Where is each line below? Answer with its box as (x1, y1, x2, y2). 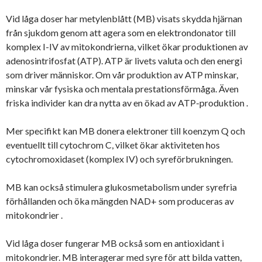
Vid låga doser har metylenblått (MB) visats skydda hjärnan (6, 12, 242, 24)
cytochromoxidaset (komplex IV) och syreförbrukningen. (6, 153, 233, 164)
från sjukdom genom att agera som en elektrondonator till (6, 26, 236, 38)
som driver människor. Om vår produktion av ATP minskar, (6, 68, 238, 80)
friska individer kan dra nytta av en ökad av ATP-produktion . (6, 96, 248, 108)
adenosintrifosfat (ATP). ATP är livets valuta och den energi (6, 54, 242, 66)
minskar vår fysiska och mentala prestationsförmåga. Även (6, 82, 239, 94)
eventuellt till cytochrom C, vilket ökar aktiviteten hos (6, 139, 220, 150)
